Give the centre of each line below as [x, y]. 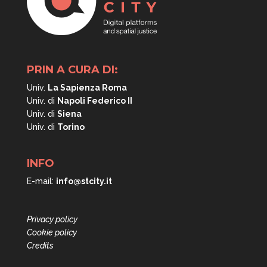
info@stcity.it [84, 181]
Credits [40, 245]
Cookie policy [52, 232]
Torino [71, 127]
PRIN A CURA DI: [72, 70]
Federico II [109, 101]
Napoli [72, 101]
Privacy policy [52, 219]
